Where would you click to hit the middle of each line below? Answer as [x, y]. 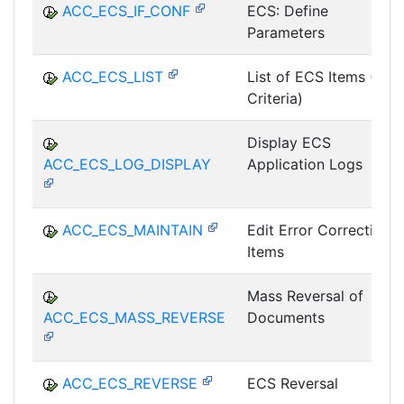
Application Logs [305, 165]
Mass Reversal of [305, 296]
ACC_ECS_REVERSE [130, 384]
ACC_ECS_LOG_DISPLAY [127, 165]
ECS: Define [288, 11]
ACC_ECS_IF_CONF [126, 11]
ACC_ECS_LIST [113, 77]
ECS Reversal [293, 384]
